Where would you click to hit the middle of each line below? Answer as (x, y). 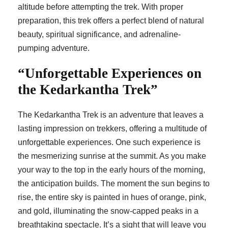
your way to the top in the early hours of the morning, (111, 170)
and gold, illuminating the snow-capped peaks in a (108, 211)
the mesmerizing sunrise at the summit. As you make (112, 156)
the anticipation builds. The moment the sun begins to (114, 184)
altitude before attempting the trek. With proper (101, 7)
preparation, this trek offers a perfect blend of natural (111, 21)
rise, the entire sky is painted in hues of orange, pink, (112, 197)
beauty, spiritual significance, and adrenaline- (99, 35)
